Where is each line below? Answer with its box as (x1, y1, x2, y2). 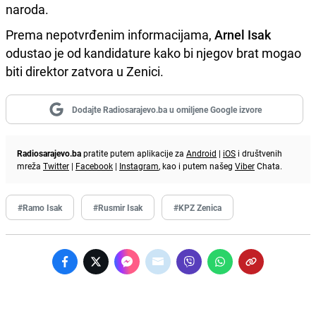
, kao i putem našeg (159, 159, 235, 171)
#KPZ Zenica (174, 201, 221, 213)
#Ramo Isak (18, 201, 62, 213)
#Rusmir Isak (93, 201, 142, 213)
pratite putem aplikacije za (81, 147, 186, 159)
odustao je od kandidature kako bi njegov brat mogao (6, 44, 301, 61)
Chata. (255, 159, 282, 171)
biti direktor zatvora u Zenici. (6, 62, 166, 80)
